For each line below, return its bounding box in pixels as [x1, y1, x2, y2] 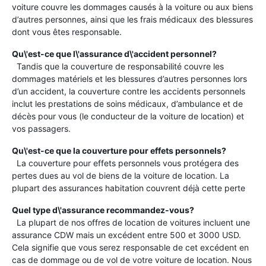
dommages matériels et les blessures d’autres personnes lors [12, 74, 247, 84]
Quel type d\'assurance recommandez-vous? [12, 205, 194, 215]
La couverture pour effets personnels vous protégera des [12, 158, 239, 168]
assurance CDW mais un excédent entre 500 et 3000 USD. [12, 230, 241, 240]
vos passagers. [12, 123, 71, 134]
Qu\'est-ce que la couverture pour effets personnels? [12, 145, 226, 156]
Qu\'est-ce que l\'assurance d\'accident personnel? [12, 49, 217, 59]
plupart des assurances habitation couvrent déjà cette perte [12, 183, 245, 193]
